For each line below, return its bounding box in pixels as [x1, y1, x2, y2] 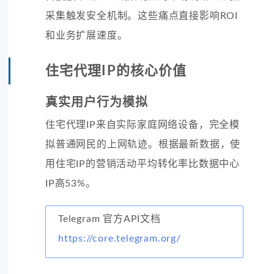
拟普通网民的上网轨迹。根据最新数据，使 [45, 139, 241, 149]
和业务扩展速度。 [45, 30, 128, 40]
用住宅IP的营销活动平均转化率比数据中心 [45, 158, 240, 169]
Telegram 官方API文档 [58, 213, 161, 224]
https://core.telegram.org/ [58, 233, 181, 243]
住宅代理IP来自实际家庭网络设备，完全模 [45, 119, 240, 130]
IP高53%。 [45, 178, 96, 188]
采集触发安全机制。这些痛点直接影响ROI [45, 10, 238, 21]
